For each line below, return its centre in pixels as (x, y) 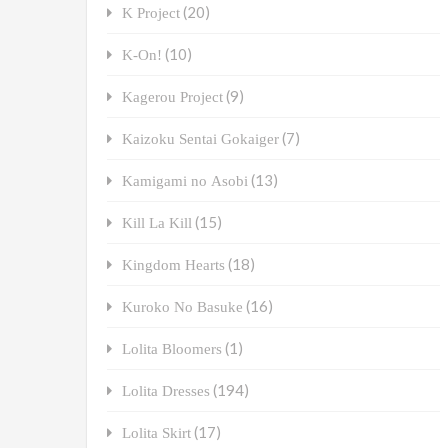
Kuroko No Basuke (182, 307)
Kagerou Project (172, 97)
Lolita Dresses (166, 391)
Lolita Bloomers (172, 349)
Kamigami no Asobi (185, 181)
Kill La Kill (157, 223)
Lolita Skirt (156, 433)
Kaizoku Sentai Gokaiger (200, 139)
